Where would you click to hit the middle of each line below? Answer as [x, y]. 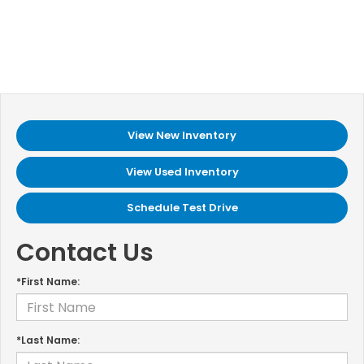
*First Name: [48, 282]
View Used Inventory [182, 171]
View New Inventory [182, 136]
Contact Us [85, 253]
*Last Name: [48, 340]
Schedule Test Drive [182, 208]
